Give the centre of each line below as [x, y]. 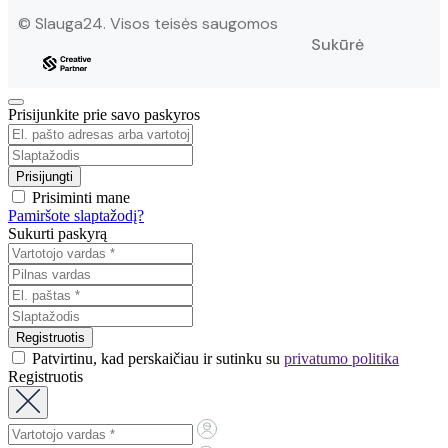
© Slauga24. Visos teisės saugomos [148, 24]
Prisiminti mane [79, 198]
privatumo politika [341, 359]
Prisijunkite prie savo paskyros [104, 115]
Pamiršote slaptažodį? [76, 216]
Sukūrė [338, 45]
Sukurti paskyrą [57, 234]
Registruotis [45, 377]
